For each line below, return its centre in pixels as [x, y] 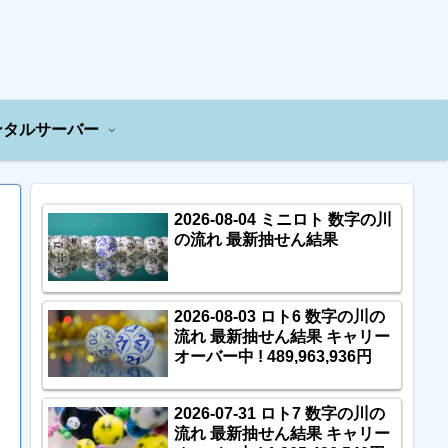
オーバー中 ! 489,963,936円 [273, 356]
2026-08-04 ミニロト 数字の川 [283, 219]
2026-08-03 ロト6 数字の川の [279, 316]
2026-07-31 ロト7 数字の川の [279, 413]
